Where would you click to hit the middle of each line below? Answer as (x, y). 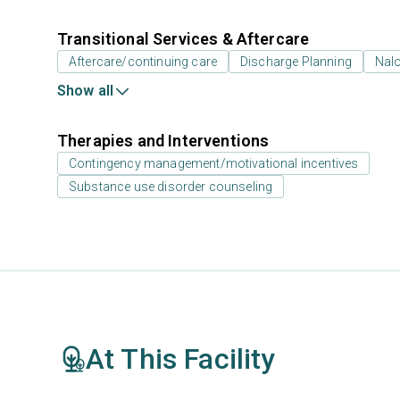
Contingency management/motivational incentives (214, 163)
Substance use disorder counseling (171, 187)
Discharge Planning (296, 62)
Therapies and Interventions (163, 141)
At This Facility (181, 359)
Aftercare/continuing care (143, 62)
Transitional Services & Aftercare (183, 39)
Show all (86, 91)
